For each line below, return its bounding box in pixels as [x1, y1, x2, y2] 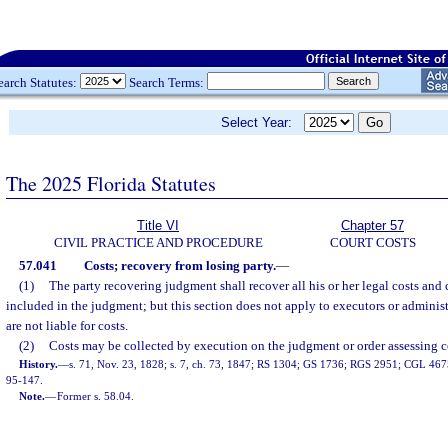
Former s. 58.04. [57, 390, 135, 402]
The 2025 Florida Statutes [6, 169, 216, 197]
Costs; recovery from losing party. [83, 258, 276, 273]
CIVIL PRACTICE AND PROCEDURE [53, 235, 263, 250]
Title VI [137, 218, 179, 233]
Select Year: [221, 115, 304, 130]
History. [19, 358, 59, 370]
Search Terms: [126, 74, 207, 90]
